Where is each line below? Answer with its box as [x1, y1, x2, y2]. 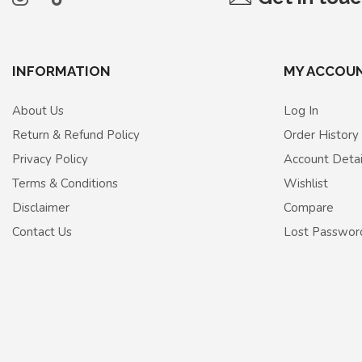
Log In [284, 103, 318, 120]
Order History [284, 127, 359, 144]
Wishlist [284, 175, 328, 192]
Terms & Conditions [12, 175, 118, 192]
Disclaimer [12, 200, 69, 217]
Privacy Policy [12, 151, 88, 168]
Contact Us [12, 224, 72, 241]
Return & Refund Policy [12, 127, 140, 144]
